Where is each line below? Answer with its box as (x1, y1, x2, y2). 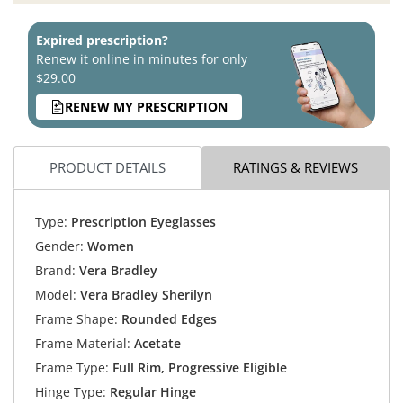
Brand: (34, 262, 76, 280)
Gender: (34, 237, 84, 255)
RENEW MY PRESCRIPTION (65, 98, 228, 116)
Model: (34, 286, 76, 304)
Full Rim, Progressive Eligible (108, 359, 287, 377)
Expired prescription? (36, 31, 168, 49)
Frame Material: (34, 335, 130, 353)
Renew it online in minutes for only (36, 49, 247, 67)
